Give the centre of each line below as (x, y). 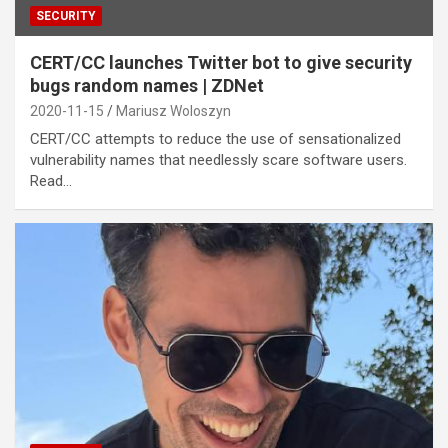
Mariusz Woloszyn (173, 111)
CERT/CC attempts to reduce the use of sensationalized (215, 139)
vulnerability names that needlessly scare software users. (218, 160)
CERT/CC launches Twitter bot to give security (221, 63)
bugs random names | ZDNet (147, 86)
